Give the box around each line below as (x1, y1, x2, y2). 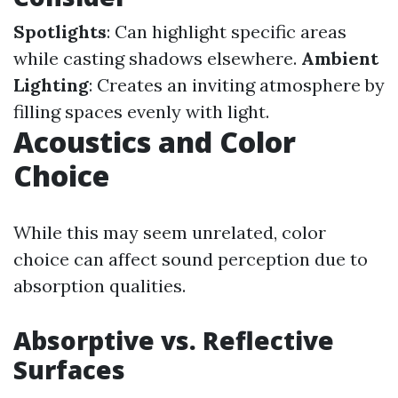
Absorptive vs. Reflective (13, 323, 334, 357)
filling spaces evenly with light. (13, 100, 269, 123)
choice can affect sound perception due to (13, 248, 368, 270)
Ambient (301, 47, 378, 69)
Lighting (13, 74, 89, 96)
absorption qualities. (13, 275, 186, 297)
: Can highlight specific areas (107, 20, 346, 43)
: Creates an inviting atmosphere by (89, 74, 385, 96)
